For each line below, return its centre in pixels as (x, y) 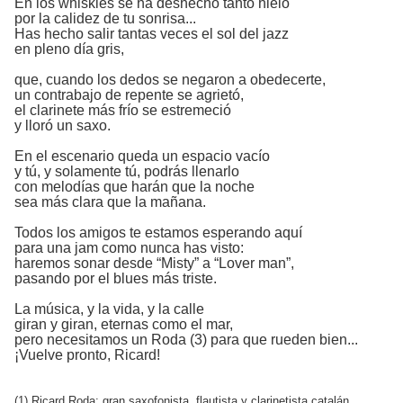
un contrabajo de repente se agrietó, (129, 95)
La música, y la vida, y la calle (109, 309)
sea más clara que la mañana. (110, 202)
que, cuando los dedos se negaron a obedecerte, (170, 80)
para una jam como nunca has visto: (129, 248)
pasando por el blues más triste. (116, 278)
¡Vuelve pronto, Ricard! (87, 355)
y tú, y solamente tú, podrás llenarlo (127, 171)
